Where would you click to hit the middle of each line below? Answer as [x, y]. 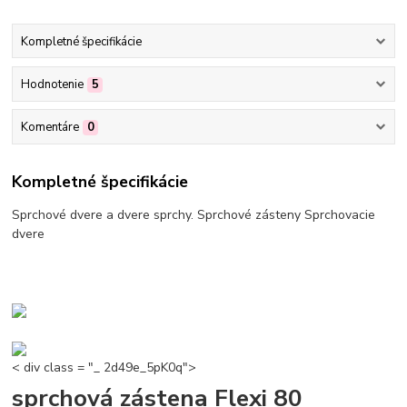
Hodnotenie [52, 84]
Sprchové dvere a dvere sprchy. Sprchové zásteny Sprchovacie [194, 214]
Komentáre [50, 128]
